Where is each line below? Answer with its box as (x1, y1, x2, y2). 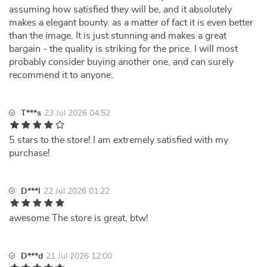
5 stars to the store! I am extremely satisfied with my (9, 135, 228, 145)
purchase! (9, 148, 50, 158)
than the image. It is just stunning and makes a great (9, 31, 226, 41)
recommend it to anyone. (9, 70, 113, 80)
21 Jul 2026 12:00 (46, 252, 112, 260)
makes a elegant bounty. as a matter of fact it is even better (9, 18, 253, 27)
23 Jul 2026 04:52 (44, 109, 110, 117)
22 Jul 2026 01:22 (44, 187, 110, 195)
